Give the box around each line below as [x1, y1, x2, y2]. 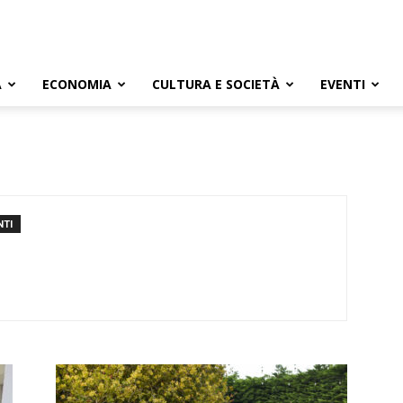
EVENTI [320, 76, 365, 93]
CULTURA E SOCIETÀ [152, 76, 280, 93]
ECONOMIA [42, 76, 112, 93]
